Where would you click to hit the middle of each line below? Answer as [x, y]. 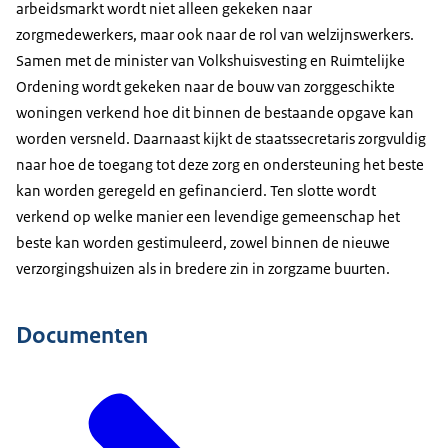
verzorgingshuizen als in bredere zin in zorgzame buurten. [203, 269]
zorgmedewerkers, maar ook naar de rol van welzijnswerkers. [215, 35]
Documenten [82, 335]
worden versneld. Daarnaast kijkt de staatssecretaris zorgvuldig [221, 139]
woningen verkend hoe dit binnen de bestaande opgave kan [215, 113]
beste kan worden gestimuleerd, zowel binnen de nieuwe [203, 243]
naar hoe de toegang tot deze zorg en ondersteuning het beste [220, 165]
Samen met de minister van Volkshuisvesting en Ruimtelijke [210, 61]
